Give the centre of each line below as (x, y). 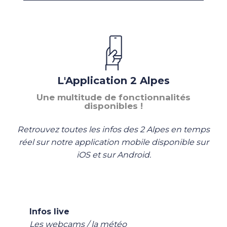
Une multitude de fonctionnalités (113, 97)
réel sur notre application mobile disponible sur (113, 142)
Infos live (49, 212)
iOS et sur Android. (113, 155)
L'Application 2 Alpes (113, 80)
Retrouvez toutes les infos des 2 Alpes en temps (113, 129)
